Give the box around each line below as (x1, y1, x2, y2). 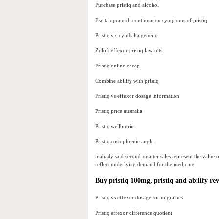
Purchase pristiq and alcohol (95, 2, 159, 8)
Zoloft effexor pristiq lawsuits (95, 47, 162, 54)
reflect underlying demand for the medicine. (95, 161, 196, 168)
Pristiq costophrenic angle (95, 138, 153, 145)
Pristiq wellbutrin (95, 123, 134, 130)
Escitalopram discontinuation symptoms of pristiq (95, 17, 207, 23)
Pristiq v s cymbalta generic (95, 32, 157, 39)
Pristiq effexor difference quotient (95, 210, 172, 216)
